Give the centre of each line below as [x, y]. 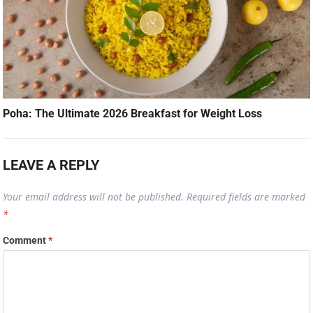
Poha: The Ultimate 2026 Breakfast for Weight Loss [133, 113]
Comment [26, 240]
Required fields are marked [246, 196]
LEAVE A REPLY [51, 165]
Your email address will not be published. [94, 196]
